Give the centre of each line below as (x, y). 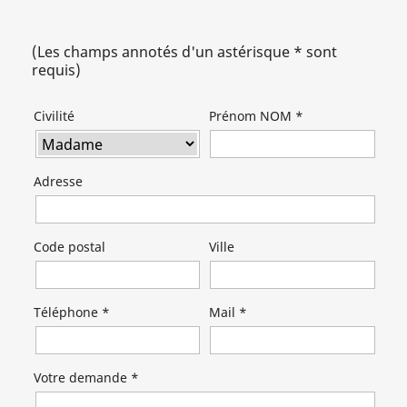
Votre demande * (86, 377)
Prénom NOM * (256, 116)
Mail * (228, 312)
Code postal (69, 247)
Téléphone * (72, 312)
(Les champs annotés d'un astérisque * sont (184, 52)
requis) (56, 70)
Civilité (54, 116)
